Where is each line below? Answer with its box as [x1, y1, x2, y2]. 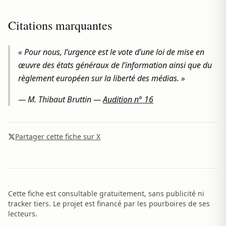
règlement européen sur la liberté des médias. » [18, 73, 185, 84]
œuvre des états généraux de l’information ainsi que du [18, 60, 212, 71]
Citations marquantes [8, 17, 112, 33]
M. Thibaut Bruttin [28, 94, 91, 105]
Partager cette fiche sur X [15, 132, 100, 141]
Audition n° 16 [103, 94, 153, 105]
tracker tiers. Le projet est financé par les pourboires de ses [8, 199, 210, 208]
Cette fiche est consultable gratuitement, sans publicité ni [8, 189, 204, 198]
